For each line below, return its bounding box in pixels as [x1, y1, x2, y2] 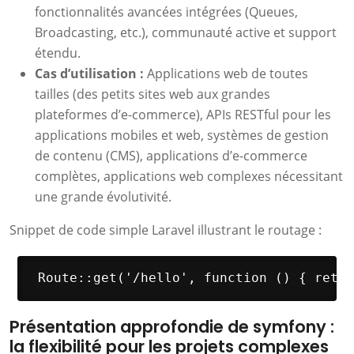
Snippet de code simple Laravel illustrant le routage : [9, 221, 322, 239]
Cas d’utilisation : [35, 65, 147, 82]
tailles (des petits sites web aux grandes [35, 85, 270, 103]
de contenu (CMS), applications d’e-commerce [35, 147, 307, 164]
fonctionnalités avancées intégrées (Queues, [35, 3, 298, 21]
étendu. [35, 44, 81, 62]
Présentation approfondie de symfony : [9, 315, 334, 338]
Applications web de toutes [147, 65, 308, 82]
